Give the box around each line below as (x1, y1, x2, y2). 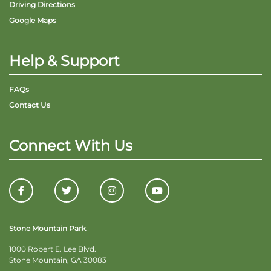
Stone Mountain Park (9, 224, 86, 233)
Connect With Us (9, 137, 132, 155)
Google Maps (9, 16, 56, 25)
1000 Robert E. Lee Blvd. (9, 244, 96, 254)
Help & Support (9, 52, 120, 70)
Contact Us (9, 100, 50, 110)
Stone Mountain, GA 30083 (9, 255, 106, 265)
